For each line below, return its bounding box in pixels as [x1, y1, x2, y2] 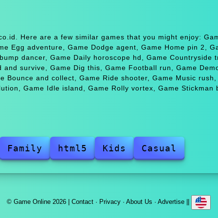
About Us [126, 198, 153, 205]
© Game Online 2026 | [7, 198, 72, 205]
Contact [72, 198, 94, 205]
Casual [141, 143, 177, 153]
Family [7, 143, 42, 153]
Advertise [158, 198, 185, 205]
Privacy [99, 198, 121, 205]
